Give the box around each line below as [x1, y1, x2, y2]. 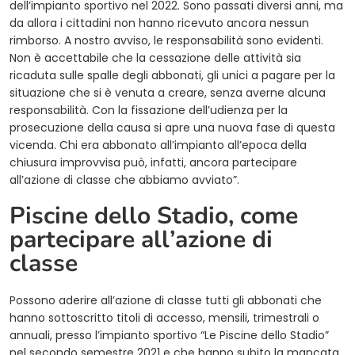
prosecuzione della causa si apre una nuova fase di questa [10, 120, 335, 136]
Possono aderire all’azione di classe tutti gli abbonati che [10, 292, 322, 309]
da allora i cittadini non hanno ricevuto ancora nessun [10, 15, 309, 32]
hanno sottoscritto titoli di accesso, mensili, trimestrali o [10, 310, 319, 326]
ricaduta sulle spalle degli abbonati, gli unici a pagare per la [10, 67, 335, 84]
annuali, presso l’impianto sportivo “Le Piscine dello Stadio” [10, 327, 329, 344]
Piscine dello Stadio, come [10, 200, 298, 233]
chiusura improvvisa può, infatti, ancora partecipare [10, 155, 297, 171]
